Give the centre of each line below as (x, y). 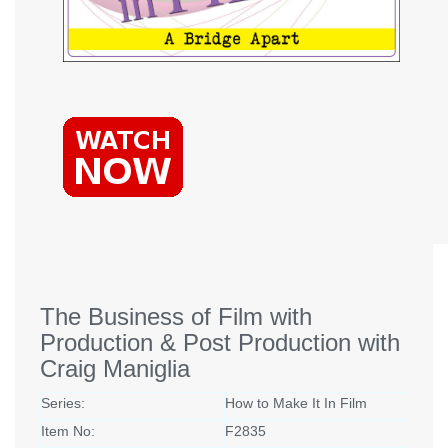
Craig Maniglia (115, 369)
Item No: (68, 431)
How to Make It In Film (296, 403)
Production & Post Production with (220, 343)
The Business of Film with (176, 317)
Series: (63, 403)
